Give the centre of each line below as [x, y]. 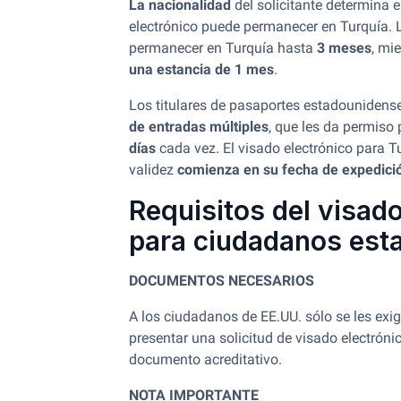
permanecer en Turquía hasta [223, 48]
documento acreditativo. [205, 359]
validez [153, 170]
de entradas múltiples [199, 127]
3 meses [344, 48]
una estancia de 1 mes [201, 69]
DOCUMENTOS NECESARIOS [222, 281]
